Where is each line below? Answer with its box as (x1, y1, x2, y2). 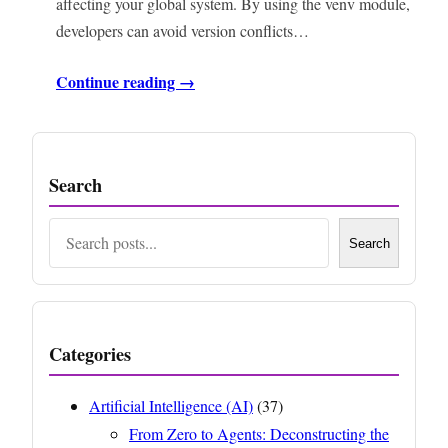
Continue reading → (56, 70, 195, 94)
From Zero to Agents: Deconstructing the (129, 423, 389, 445)
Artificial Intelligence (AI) (89, 395, 253, 417)
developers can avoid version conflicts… (56, 20, 309, 42)
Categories (49, 341, 131, 368)
